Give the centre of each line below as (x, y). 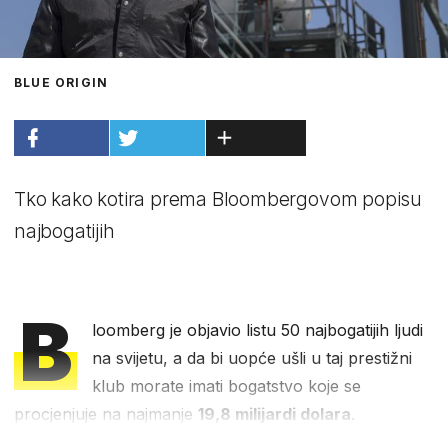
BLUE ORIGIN (61, 82)
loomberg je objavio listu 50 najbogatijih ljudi (258, 329)
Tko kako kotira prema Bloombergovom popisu (218, 199)
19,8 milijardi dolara (274, 413)
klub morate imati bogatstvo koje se (227, 385)
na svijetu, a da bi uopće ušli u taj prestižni (252, 357)
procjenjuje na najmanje (106, 413)
